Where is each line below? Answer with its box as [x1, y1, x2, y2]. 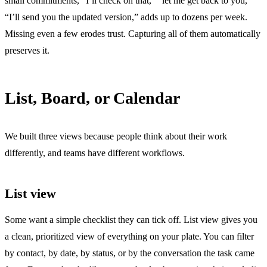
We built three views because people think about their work [5, 131, 227, 141]
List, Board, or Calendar [5, 88, 180, 107]
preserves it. [5, 45, 49, 55]
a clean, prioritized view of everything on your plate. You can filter [5, 231, 254, 241]
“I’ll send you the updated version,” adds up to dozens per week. [5, 11, 247, 22]
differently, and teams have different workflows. [5, 147, 185, 158]
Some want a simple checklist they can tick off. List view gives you [5, 214, 257, 225]
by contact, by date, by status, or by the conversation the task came [5, 247, 254, 258]
